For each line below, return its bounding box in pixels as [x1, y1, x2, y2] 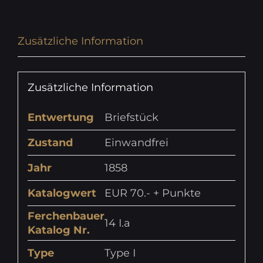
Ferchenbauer [27, 210, 104, 223]
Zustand [27, 136, 73, 150]
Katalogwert [27, 187, 96, 200]
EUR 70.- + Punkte [104, 187, 201, 200]
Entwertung [27, 111, 94, 124]
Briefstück [104, 111, 159, 124]
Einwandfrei [104, 136, 168, 150]
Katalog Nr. [27, 224, 90, 237]
